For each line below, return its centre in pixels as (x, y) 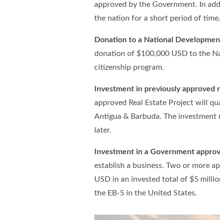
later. (103, 130)
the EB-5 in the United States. (146, 193)
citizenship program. (129, 68)
